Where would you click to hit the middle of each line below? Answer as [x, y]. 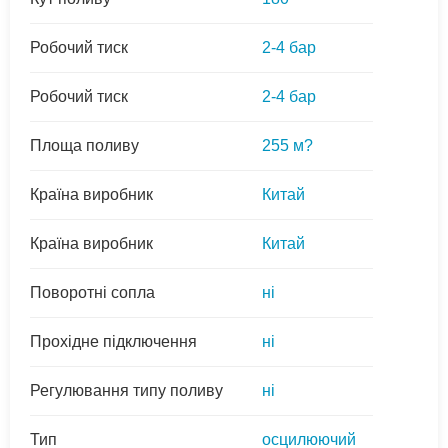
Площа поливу [84, 146]
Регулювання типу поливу [126, 391]
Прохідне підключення [113, 342]
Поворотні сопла [92, 293]
